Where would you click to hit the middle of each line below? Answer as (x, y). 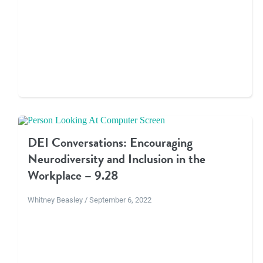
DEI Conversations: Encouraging (110, 143)
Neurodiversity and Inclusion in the (116, 159)
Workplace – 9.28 (73, 176)
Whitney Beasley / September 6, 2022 (89, 200)
